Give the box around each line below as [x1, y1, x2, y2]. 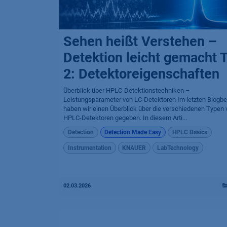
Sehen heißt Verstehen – [63, 33, 217, 50]
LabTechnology [157, 144, 199, 152]
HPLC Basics [172, 129, 207, 136]
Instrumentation [67, 144, 111, 152]
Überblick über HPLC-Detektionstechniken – [63, 87, 190, 94]
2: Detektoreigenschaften [63, 66, 219, 82]
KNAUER [122, 144, 146, 152]
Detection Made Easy [104, 129, 162, 136]
